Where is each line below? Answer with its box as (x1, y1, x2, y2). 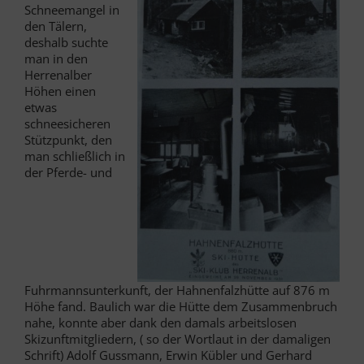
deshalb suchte (24, 33, 108, 50)
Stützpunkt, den (24, 131, 112, 148)
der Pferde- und (24, 163, 112, 180)
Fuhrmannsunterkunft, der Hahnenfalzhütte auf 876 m (24, 281, 330, 298)
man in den (24, 50, 88, 67)
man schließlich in (24, 147, 125, 164)
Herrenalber (24, 66, 92, 83)
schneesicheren (24, 115, 110, 132)
